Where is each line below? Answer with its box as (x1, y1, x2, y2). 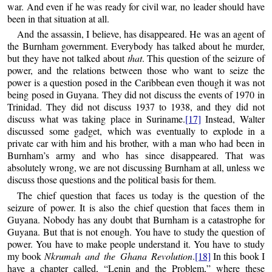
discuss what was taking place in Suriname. (7, 112, 186, 126)
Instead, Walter (201, 112, 265, 126)
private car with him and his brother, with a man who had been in (7, 137, 265, 150)
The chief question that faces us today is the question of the (17, 188, 265, 202)
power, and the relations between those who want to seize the (7, 64, 265, 77)
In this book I (211, 249, 265, 262)
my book (7, 249, 44, 262)
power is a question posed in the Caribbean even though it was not (7, 76, 265, 89)
